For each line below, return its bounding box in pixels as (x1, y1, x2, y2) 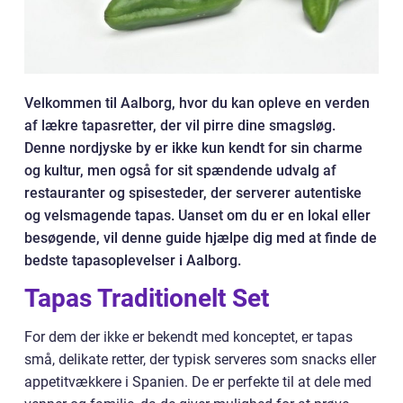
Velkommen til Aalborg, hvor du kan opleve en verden (24, 94, 370, 112)
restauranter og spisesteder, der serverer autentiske (24, 184, 362, 201)
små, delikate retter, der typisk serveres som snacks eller (24, 351, 376, 368)
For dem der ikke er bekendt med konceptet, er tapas (24, 328, 353, 345)
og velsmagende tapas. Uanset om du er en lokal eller (24, 207, 371, 224)
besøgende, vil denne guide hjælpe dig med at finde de (24, 229, 377, 246)
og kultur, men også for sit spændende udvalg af (24, 162, 336, 179)
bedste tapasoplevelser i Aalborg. (24, 252, 241, 269)
